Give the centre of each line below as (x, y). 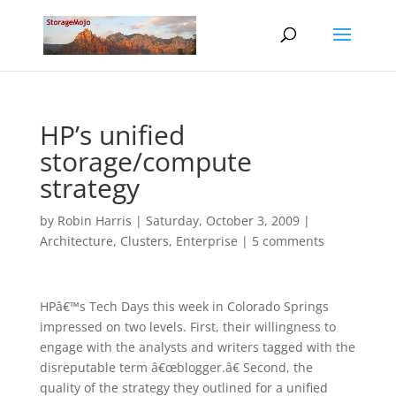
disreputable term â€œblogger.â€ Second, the (176, 367)
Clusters (144, 241)
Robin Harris (94, 221)
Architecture (76, 241)
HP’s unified (112, 135)
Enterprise (206, 241)
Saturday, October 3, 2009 (222, 221)
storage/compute (145, 161)
